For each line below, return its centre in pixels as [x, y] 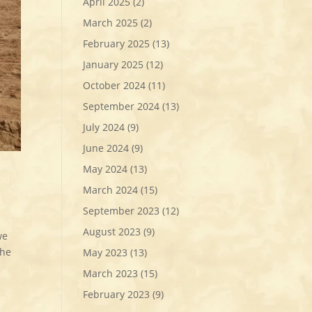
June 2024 [106, 148]
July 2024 [104, 127]
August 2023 [112, 231]
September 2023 [122, 210]
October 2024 [115, 85]
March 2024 [111, 189]
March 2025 [111, 22]
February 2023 [117, 294]
